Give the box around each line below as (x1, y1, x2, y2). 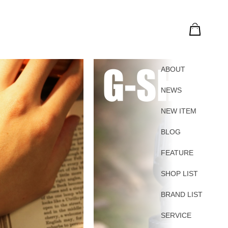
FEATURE (160, 148, 193, 157)
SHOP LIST (160, 169, 198, 178)
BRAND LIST (160, 190, 203, 198)
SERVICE (160, 211, 191, 219)
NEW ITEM (160, 106, 196, 115)
